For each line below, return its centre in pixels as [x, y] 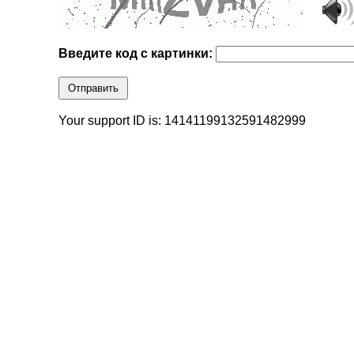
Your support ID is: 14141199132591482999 [183, 121]
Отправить [94, 88]
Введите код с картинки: [137, 54]
